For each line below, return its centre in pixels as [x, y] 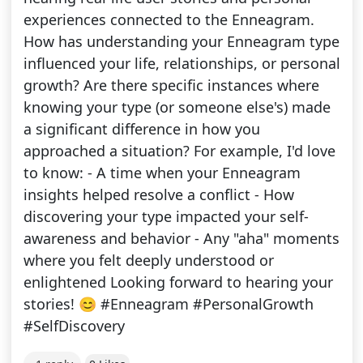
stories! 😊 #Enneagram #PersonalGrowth [168, 304]
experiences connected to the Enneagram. [169, 20]
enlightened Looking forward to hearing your [178, 282]
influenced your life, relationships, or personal [181, 64]
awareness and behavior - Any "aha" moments [181, 239]
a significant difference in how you [141, 129]
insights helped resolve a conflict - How [158, 195]
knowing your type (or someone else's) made [177, 107]
